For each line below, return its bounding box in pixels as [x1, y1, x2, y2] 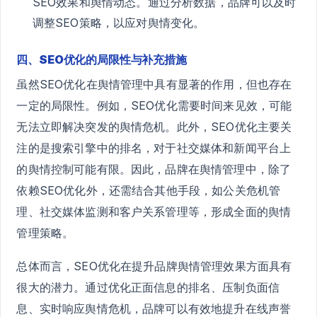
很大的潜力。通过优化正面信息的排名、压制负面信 [16, 279, 280, 294]
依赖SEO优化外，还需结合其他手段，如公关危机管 [16, 183, 281, 197]
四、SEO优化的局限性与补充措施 [16, 52, 187, 67]
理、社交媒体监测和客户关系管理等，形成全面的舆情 [16, 204, 292, 219]
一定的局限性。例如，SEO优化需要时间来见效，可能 [16, 98, 292, 113]
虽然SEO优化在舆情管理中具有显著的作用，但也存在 [16, 76, 292, 91]
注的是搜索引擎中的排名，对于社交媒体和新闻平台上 [16, 140, 292, 155]
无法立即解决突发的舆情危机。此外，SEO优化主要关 [16, 119, 292, 134]
